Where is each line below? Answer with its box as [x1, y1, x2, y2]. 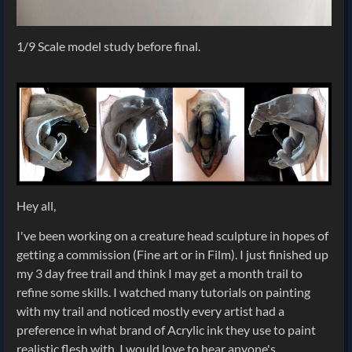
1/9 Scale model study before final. [16, 38, 200, 53]
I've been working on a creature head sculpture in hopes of [16, 228, 328, 244]
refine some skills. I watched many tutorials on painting [16, 284, 310, 300]
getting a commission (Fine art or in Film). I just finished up [16, 247, 328, 262]
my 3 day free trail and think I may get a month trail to [16, 266, 302, 281]
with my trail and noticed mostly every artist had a [16, 303, 284, 319]
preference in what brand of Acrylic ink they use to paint [16, 322, 316, 338]
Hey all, [16, 198, 56, 214]
